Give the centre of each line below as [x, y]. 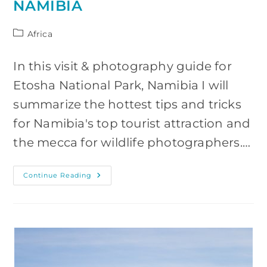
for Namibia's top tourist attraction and [132, 123]
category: [33, 45]
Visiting [110, 176]
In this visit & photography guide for [122, 66]
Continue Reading [58, 175]
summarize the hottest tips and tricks [127, 104]
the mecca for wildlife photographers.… [132, 142]
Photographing [127, 192]
